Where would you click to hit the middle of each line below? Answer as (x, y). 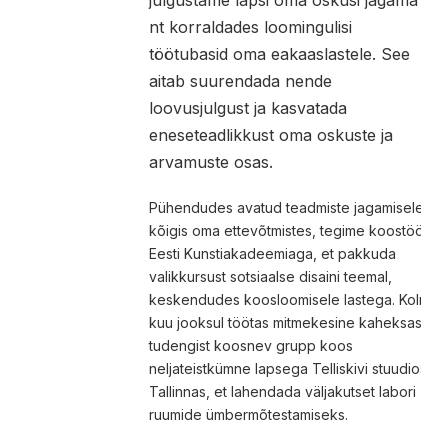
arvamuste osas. (210, 161)
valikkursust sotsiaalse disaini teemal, (270, 276)
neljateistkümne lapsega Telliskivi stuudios (287, 368)
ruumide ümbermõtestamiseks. (248, 414)
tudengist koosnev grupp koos (250, 345)
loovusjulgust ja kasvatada (247, 107)
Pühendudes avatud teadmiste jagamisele (286, 207)
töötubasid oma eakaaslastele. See (279, 53)
